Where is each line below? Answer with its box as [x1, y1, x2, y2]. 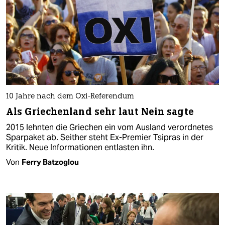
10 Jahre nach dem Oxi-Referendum [6, 92, 134, 100]
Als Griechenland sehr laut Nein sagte [6, 105, 194, 118]
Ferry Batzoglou [22, 157, 79, 167]
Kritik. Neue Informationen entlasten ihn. [6, 142, 154, 153]
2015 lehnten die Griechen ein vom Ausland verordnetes [6, 122, 213, 133]
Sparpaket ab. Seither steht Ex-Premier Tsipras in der [6, 132, 203, 143]
